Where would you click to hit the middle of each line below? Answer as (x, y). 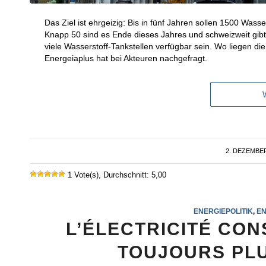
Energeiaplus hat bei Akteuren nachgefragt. (126, 58)
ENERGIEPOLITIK (223, 211)
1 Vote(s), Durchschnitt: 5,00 (116, 175)
